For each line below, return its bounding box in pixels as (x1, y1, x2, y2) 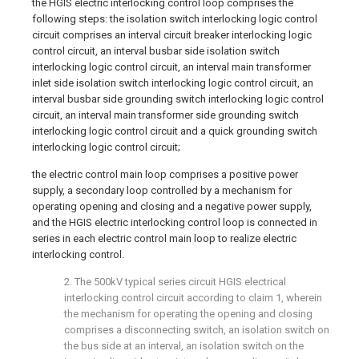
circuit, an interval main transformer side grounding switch (32, 108, 299, 121)
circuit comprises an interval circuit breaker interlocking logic (32, 28, 312, 41)
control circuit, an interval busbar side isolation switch (32, 44, 280, 57)
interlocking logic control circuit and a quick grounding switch (32, 124, 317, 137)
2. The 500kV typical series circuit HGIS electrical (64, 275, 286, 288)
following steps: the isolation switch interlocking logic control (32, 12, 317, 25)
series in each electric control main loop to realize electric (32, 232, 296, 244)
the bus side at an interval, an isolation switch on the (64, 339, 304, 352)
